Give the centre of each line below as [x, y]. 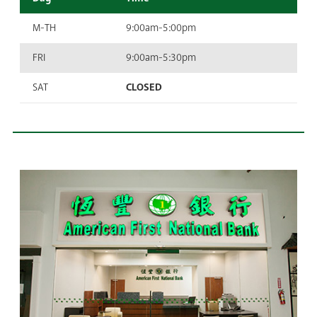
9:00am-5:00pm [161, 28]
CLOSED [144, 87]
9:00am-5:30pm [161, 57]
